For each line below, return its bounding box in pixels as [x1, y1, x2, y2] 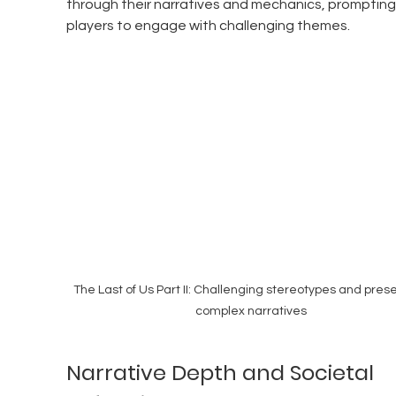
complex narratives [195, 305, 307, 318]
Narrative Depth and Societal [65, 358, 379, 388]
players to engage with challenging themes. [65, 19, 350, 33]
